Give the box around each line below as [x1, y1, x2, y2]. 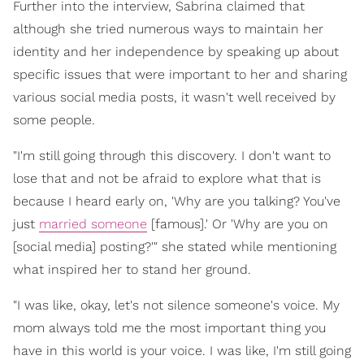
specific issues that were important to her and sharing [13, 67, 347, 83]
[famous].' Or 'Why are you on [147, 216, 328, 232]
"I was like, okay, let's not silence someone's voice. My [13, 297, 340, 314]
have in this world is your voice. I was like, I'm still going [13, 343, 351, 359]
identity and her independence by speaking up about [13, 44, 339, 60]
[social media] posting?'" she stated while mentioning [13, 239, 336, 255]
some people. [13, 112, 95, 128]
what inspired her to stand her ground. [13, 262, 251, 278]
